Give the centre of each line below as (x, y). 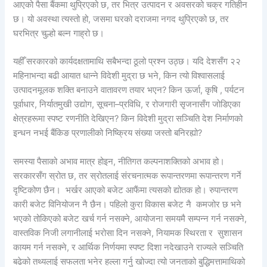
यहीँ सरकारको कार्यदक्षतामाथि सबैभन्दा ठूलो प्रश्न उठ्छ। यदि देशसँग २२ (127, 62)
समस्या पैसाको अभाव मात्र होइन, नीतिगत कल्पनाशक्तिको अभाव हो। (119, 161)
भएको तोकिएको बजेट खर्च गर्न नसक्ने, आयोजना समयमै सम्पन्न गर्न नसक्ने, (130, 218)
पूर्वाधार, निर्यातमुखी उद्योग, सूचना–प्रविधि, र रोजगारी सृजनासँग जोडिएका (127, 105)
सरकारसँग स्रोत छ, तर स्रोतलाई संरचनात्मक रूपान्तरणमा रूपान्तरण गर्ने (128, 176)
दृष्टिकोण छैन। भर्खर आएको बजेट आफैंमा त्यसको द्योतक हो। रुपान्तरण (126, 190)
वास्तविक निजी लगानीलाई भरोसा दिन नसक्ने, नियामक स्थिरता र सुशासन (128, 233)
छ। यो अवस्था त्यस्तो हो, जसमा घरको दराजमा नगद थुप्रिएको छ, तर (121, 19)
